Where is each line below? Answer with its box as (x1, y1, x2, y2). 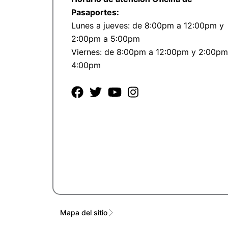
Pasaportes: (71, 7, 119, 18)
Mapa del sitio (60, 208, 108, 217)
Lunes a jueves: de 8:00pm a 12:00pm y (71, 20, 224, 31)
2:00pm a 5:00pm (71, 34, 140, 44)
